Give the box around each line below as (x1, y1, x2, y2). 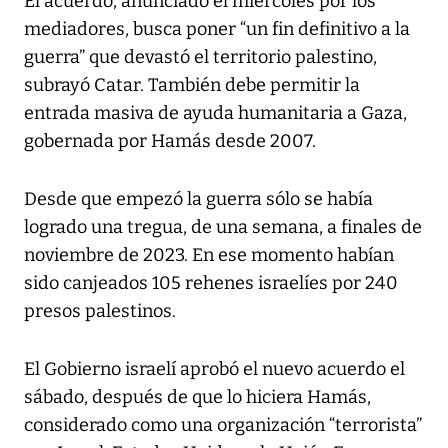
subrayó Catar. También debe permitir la (24, 73, 360, 96)
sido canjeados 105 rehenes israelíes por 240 (24, 271, 398, 294)
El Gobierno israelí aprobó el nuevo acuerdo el (24, 357, 405, 380)
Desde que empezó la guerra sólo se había (24, 187, 373, 210)
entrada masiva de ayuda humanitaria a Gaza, (24, 101, 407, 124)
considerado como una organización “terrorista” (24, 413, 422, 436)
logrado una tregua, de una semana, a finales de (24, 215, 422, 238)
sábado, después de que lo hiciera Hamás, (24, 385, 371, 408)
